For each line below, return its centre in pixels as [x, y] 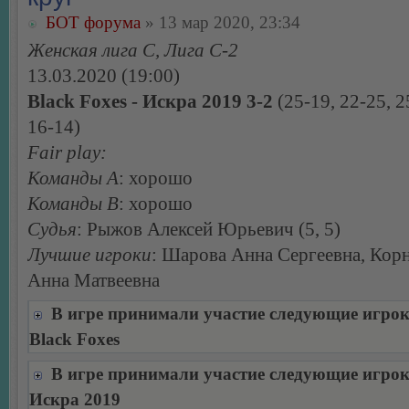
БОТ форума [93, 22]
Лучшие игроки [89, 254]
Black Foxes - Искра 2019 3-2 [150, 101]
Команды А [73, 178]
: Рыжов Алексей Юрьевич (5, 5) [209, 229]
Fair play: [67, 152]
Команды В [73, 203]
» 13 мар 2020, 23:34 [220, 22]
